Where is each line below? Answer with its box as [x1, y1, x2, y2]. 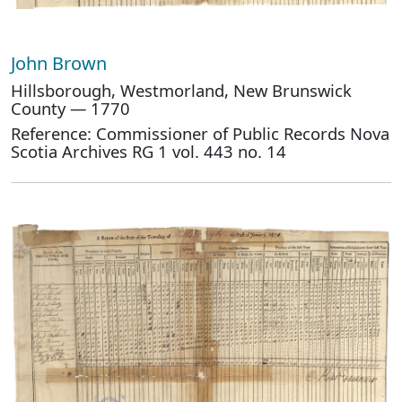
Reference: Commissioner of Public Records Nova [11, 122, 389, 144]
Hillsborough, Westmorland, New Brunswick [11, 79, 352, 101]
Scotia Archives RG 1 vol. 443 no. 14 [11, 140, 286, 162]
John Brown [11, 51, 111, 75]
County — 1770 [11, 97, 130, 119]
